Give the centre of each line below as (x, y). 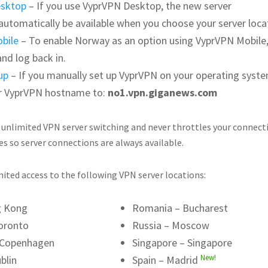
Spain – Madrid (167, 260)
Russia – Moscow (171, 225)
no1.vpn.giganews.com (162, 92)
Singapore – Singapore (182, 243)
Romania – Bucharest (180, 208)
